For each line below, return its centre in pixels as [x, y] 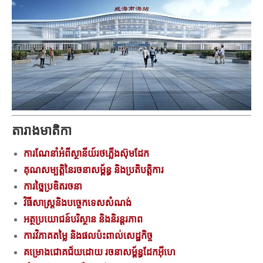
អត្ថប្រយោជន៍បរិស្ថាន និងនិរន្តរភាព [83, 220]
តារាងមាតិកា [42, 131]
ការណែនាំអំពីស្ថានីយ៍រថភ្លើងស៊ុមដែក [86, 154]
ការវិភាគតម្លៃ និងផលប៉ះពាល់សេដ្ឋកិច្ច [88, 236]
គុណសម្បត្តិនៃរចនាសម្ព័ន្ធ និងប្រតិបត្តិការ [94, 170]
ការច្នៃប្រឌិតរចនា [53, 187]
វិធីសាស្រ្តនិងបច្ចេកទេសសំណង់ [77, 203]
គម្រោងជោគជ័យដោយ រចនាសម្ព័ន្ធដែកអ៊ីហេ [100, 252]
